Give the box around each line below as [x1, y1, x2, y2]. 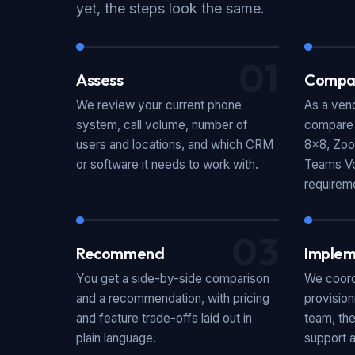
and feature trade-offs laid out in [76, 311, 252, 326]
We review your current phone [76, 97, 242, 113]
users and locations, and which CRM [76, 137, 273, 153]
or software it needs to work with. [76, 157, 258, 173]
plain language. [76, 330, 156, 346]
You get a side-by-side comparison [76, 271, 269, 287]
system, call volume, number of [76, 117, 248, 133]
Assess [76, 70, 124, 90]
